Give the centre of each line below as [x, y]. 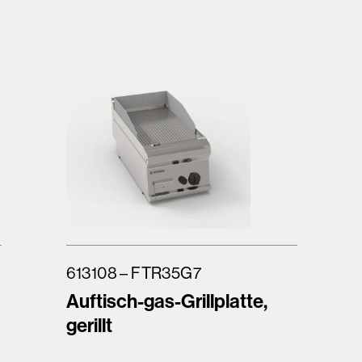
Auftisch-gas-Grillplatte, [166, 301]
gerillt [89, 325]
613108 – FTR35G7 [134, 273]
